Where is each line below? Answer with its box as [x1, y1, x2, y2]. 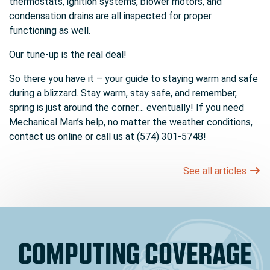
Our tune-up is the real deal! [9, 49, 127, 60]
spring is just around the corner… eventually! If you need [9, 102, 244, 113]
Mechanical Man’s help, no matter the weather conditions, [9, 116, 253, 128]
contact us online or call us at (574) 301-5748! [9, 131, 206, 142]
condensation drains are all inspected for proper [9, 10, 212, 22]
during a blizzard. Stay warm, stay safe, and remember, [9, 87, 237, 99]
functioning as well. [9, 25, 90, 36]
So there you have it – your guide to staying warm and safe [9, 73, 258, 84]
